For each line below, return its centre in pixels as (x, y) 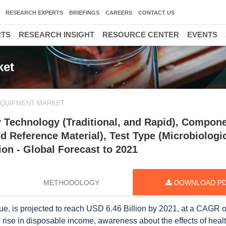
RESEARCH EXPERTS (34, 13)
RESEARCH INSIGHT (56, 35)
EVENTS (202, 35)
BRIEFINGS (84, 13)
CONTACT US (156, 13)
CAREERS (119, 13)
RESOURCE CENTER (141, 35)
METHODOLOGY (71, 183)
